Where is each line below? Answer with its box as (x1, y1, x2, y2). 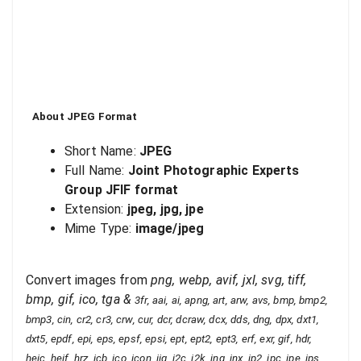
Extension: (64, 201, 127, 218)
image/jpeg (135, 221, 205, 237)
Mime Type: (64, 221, 135, 237)
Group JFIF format (64, 182, 179, 198)
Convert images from (26, 272, 151, 288)
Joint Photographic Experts (127, 163, 300, 179)
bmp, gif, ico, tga (26, 292, 120, 308)
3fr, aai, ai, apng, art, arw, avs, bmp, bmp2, (135, 294, 328, 307)
